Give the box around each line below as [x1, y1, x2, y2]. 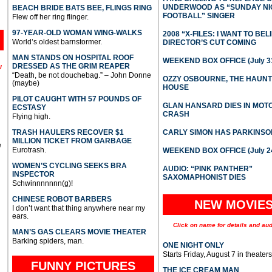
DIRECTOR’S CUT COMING [162, 38, 256, 47]
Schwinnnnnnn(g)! [12, 178, 73, 188]
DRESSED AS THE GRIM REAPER [12, 61, 130, 70]
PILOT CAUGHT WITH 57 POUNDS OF [12, 94, 141, 103]
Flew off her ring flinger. [12, 12, 89, 21]
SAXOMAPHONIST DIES [162, 172, 246, 182]
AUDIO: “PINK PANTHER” [162, 164, 253, 173]
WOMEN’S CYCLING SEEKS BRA [12, 161, 127, 170]
